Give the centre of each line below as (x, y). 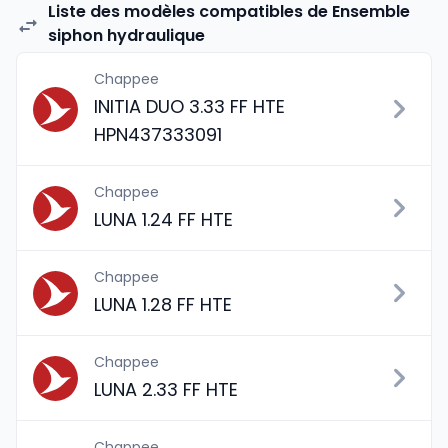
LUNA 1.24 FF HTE (163, 219)
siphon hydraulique (126, 35)
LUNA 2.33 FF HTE (166, 389)
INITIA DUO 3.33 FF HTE (189, 106)
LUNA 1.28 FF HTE (163, 304)
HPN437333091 (158, 134)
